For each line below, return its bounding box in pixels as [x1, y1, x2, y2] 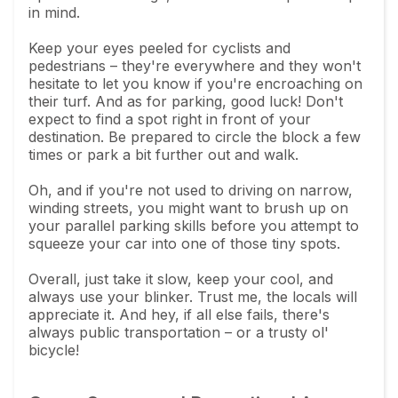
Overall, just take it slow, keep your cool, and [28, 269, 333, 288]
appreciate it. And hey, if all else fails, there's [28, 305, 330, 323]
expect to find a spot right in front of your [28, 109, 311, 128]
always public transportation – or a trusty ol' [28, 322, 329, 341]
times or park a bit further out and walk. [28, 145, 298, 163]
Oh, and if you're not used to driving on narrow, [28, 180, 353, 199]
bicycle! [28, 340, 84, 359]
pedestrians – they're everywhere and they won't [28, 56, 361, 75]
